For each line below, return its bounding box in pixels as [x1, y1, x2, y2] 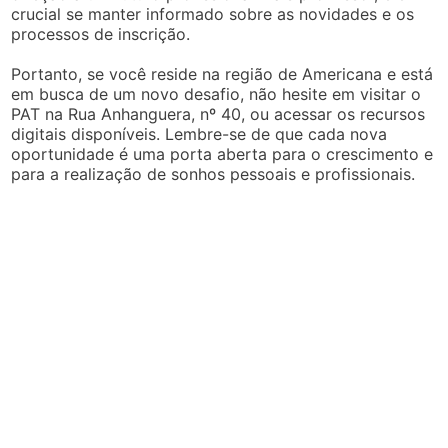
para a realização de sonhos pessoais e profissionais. [11, 163, 416, 184]
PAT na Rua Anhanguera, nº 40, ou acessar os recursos [11, 103, 426, 124]
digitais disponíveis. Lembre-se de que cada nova [11, 123, 388, 144]
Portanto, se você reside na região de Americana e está [11, 63, 434, 84]
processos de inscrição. [11, 23, 191, 44]
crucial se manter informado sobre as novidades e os [11, 3, 415, 24]
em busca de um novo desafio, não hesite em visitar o [11, 83, 422, 104]
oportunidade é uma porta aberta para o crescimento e [11, 143, 434, 164]
